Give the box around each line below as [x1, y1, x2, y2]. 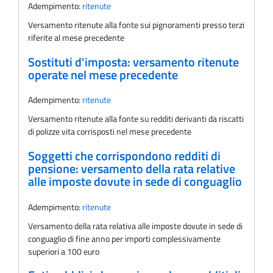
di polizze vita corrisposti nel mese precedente [28, 125, 191, 138]
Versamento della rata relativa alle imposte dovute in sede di [28, 219, 243, 232]
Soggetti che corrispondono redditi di [28, 146, 221, 165]
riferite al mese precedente [28, 30, 124, 44]
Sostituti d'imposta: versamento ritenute [28, 52, 239, 71]
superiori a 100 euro [28, 244, 99, 258]
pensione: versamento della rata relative [28, 159, 235, 178]
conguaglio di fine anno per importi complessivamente [28, 232, 221, 245]
